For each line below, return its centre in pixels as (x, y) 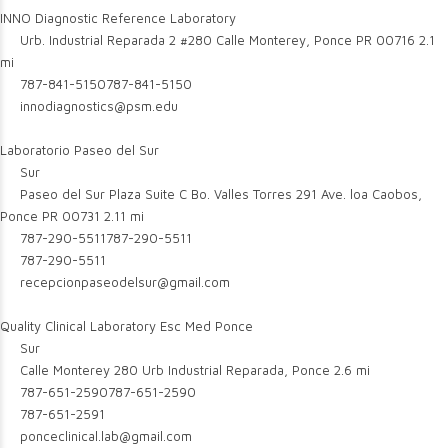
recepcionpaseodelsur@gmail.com (125, 282)
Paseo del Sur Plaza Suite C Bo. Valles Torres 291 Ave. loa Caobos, (219, 194)
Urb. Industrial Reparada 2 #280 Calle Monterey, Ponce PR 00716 (216, 40)
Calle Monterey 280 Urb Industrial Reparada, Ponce (173, 370)
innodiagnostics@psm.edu (99, 106)
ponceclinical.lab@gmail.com (106, 436)
